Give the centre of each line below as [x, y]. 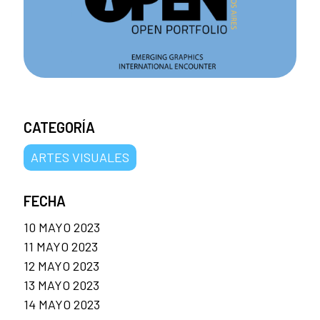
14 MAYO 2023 [62, 304]
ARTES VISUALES [80, 157]
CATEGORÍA [59, 127]
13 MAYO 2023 [61, 285]
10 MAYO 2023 [62, 227]
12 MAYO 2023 [61, 265]
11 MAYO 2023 [61, 246]
